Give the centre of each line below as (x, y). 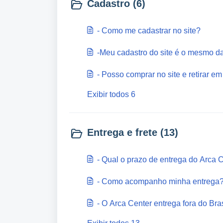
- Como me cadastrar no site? (149, 31)
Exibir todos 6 (111, 94)
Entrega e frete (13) (133, 132)
